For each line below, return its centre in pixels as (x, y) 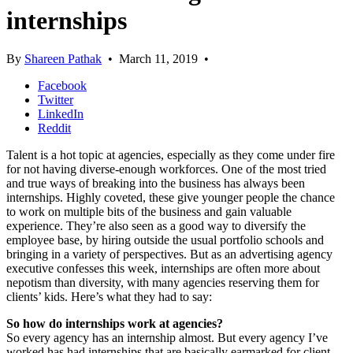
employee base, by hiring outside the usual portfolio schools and (165, 240)
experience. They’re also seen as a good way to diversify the (156, 226)
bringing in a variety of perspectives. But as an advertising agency (169, 255)
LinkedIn (61, 114)
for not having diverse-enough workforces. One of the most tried (166, 169)
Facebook (62, 86)
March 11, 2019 (158, 59)
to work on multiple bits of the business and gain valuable (149, 212)
